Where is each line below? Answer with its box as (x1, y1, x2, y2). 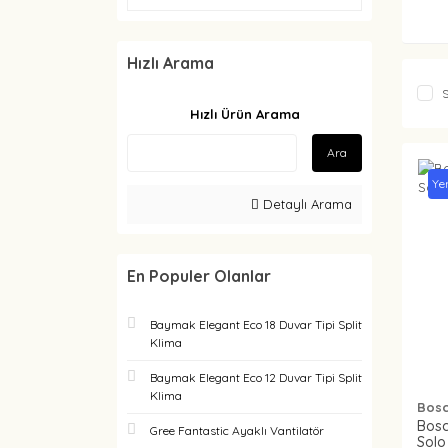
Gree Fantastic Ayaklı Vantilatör (150, 423, 324, 438)
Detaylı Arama (259, 196, 352, 212)
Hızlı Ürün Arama (189, 106, 300, 122)
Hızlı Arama (127, 53, 214, 73)
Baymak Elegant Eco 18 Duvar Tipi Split (150, 317, 362, 332)
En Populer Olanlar (127, 266, 271, 286)
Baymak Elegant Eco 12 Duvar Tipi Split (150, 370, 362, 385)
